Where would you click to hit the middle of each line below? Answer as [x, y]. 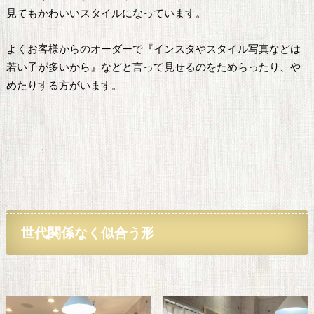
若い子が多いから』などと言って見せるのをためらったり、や [153, 67]
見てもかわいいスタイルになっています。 [106, 13]
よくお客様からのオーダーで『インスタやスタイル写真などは [153, 48]
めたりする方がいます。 [64, 85]
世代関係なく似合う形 [88, 232]
